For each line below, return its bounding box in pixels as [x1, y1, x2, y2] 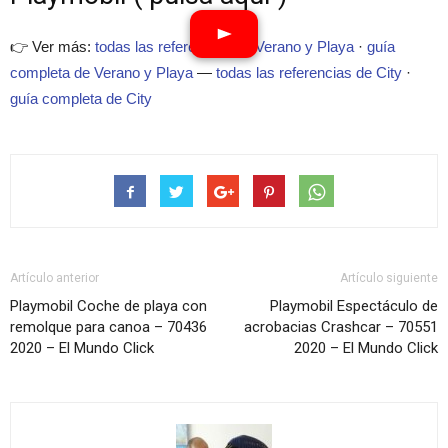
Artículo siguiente [340, 270, 438, 285]
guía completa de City [10, 89, 152, 107]
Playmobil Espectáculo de [270, 296, 438, 315]
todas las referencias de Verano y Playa [95, 37, 354, 55]
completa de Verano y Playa [10, 63, 193, 81]
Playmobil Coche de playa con [10, 296, 207, 315]
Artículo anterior [10, 270, 99, 285]
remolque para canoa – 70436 [10, 317, 207, 336]
